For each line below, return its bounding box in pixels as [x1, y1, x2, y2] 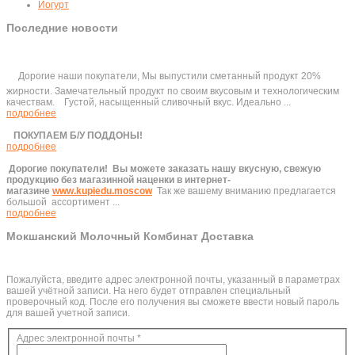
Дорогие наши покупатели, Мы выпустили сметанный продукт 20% [13, 71, 321, 82]
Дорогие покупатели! [9, 163, 110, 174]
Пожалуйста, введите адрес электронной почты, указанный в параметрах [6, 274, 340, 286]
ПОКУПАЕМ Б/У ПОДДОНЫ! [13, 130, 143, 141]
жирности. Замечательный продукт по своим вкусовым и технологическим [6, 86, 339, 97]
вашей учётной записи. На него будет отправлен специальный [6, 285, 291, 297]
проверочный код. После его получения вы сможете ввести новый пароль [6, 296, 339, 308]
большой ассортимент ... [6, 197, 120, 208]
